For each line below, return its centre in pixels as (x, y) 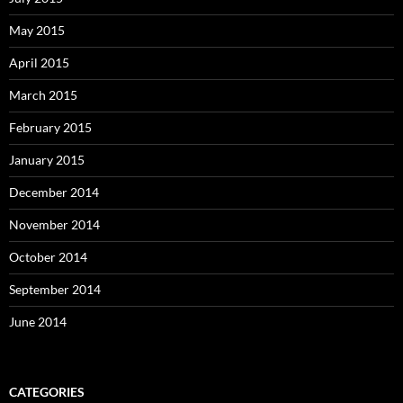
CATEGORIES (47, 391)
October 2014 (48, 256)
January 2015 (47, 159)
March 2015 (43, 94)
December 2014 (54, 192)
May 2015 (37, 30)
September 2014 (55, 289)
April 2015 (39, 62)
